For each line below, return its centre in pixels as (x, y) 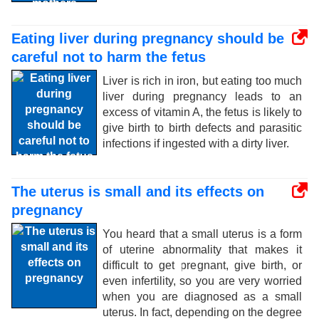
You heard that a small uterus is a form (202, 234)
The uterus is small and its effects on (138, 192)
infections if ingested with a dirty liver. (196, 143)
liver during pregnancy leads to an (202, 96)
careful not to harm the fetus (109, 57)
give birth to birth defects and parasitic (202, 128)
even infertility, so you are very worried (202, 281)
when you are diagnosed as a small (202, 297)
